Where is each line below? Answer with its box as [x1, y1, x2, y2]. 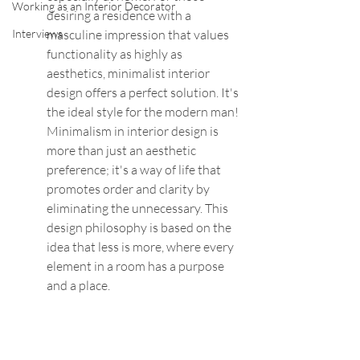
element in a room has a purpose [47, 258, 227, 274]
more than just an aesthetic [47, 142, 198, 158]
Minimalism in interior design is [47, 123, 221, 139]
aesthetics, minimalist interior [47, 65, 212, 81]
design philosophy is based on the [47, 219, 234, 235]
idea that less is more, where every [47, 239, 236, 255]
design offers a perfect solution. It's [47, 84, 241, 100]
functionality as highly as [47, 46, 185, 62]
